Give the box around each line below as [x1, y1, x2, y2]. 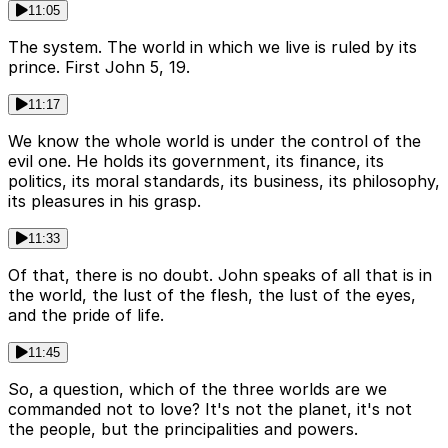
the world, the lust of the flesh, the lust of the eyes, [8, 285, 416, 306]
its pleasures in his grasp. [8, 191, 201, 212]
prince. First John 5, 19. [8, 57, 190, 78]
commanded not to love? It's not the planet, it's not [8, 399, 412, 420]
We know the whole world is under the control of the [8, 131, 421, 152]
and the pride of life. [8, 305, 164, 326]
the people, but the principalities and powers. [8, 419, 358, 440]
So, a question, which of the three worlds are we [8, 379, 387, 400]
